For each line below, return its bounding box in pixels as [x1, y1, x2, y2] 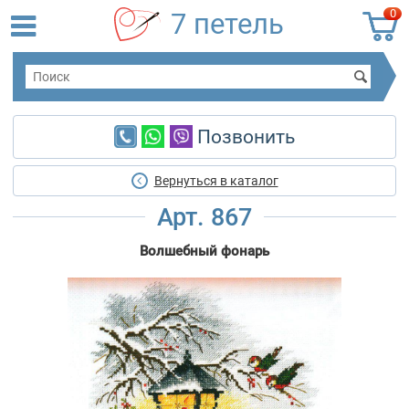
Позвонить [192, 126, 295, 149]
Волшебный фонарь [140, 243, 269, 260]
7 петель [171, 7, 285, 42]
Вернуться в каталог [153, 173, 278, 189]
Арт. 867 [157, 203, 252, 232]
